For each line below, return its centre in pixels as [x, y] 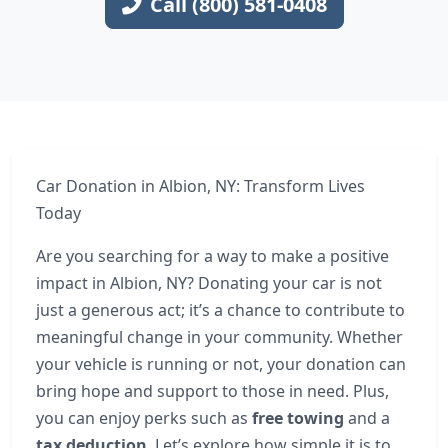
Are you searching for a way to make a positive [212, 256]
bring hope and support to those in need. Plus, [212, 391]
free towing [298, 418]
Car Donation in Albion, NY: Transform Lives [200, 186]
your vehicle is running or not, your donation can [221, 364]
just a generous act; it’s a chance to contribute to [220, 310]
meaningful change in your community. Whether [219, 337]
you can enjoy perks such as [144, 418]
